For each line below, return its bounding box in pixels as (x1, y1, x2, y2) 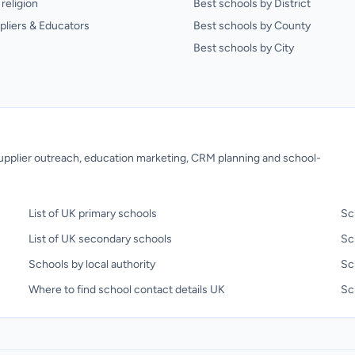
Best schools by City (193, 41, 294, 55)
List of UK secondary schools (29, 232, 173, 246)
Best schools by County (193, 19, 311, 32)
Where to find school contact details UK (29, 283, 226, 296)
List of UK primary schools (29, 207, 158, 220)
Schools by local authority (29, 258, 156, 271)
